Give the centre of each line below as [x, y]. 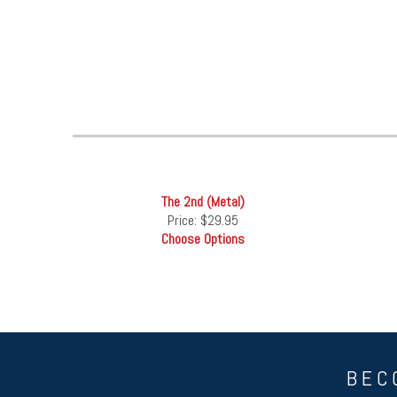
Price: [183, 221]
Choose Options [202, 239]
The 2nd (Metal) [202, 202]
